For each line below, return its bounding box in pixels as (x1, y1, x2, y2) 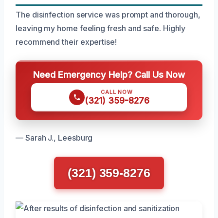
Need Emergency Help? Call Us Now (33, 69, 185, 80)
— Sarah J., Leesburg (16, 133, 93, 143)
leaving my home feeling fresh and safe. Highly (16, 23, 186, 34)
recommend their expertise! (16, 37, 117, 47)
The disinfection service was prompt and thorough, (16, 10, 201, 20)
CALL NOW (101, 89, 133, 96)
